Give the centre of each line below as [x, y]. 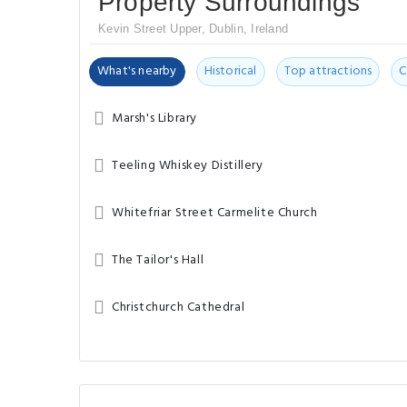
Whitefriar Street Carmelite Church [215, 213]
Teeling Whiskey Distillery [188, 166]
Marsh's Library [154, 119]
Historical [230, 71]
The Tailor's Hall [158, 260]
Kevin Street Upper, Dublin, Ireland [194, 29]
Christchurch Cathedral [179, 308]
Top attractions [328, 71]
